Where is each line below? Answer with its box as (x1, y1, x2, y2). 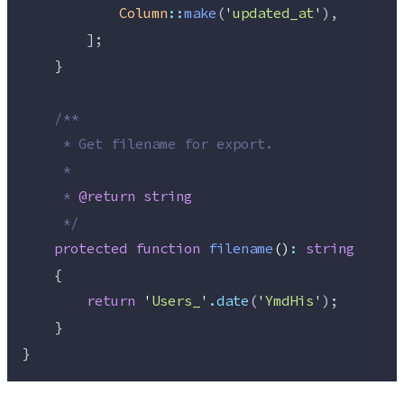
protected (54, 238, 127, 261)
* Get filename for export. (22, 133, 273, 156)
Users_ (151, 290, 200, 313)
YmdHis (265, 290, 314, 313)
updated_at (233, 3, 314, 25)
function (135, 238, 200, 261)
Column (119, 3, 168, 25)
